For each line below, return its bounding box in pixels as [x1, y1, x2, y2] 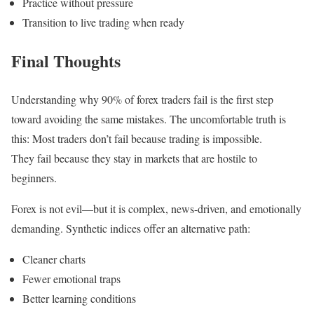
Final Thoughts [11, 48, 121, 74]
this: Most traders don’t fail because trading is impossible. [11, 130, 262, 146]
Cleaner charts [22, 251, 86, 266]
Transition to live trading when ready [22, 15, 184, 30]
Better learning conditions [22, 290, 136, 306]
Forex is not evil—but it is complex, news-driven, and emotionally [11, 200, 301, 216]
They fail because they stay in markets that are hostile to [11, 150, 257, 165]
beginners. [11, 170, 57, 185]
